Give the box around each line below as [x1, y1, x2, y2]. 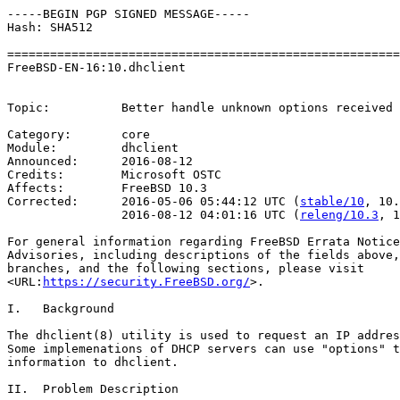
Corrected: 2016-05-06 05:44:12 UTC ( [7, 195, 300, 208]
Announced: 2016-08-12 [7, 154, 193, 168]
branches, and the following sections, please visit [7, 262, 364, 275]
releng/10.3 [300, 208, 379, 221]
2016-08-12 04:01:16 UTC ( [7, 208, 300, 221]
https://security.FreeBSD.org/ [43, 275, 250, 288]
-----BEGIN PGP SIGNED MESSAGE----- [7, 7, 250, 21]
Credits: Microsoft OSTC [7, 168, 221, 181]
